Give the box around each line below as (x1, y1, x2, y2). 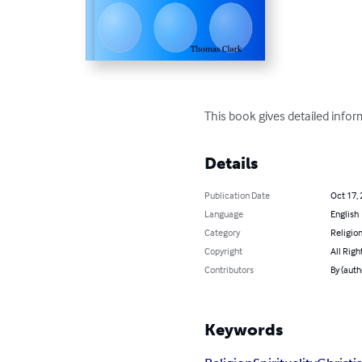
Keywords (204, 319, 284, 339)
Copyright (204, 244, 243, 257)
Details (204, 153, 259, 173)
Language (204, 207, 244, 220)
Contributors (204, 263, 255, 276)
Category (204, 225, 241, 238)
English (330, 207, 359, 220)
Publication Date (204, 188, 271, 201)
